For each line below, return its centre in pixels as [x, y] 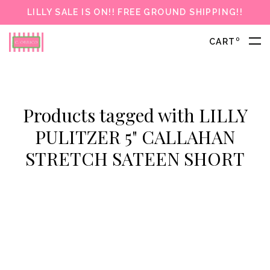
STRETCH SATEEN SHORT [135, 159]
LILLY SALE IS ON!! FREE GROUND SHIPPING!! [135, 12]
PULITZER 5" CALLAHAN [135, 137]
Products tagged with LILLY [135, 115]
